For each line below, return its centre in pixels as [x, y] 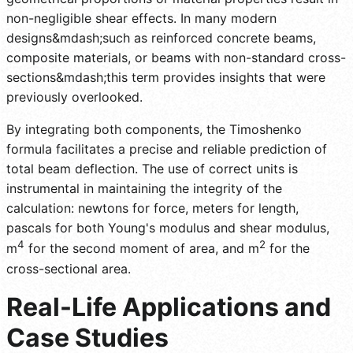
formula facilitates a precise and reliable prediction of [167, 149]
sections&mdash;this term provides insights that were [166, 78]
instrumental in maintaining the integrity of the [144, 189]
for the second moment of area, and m [142, 249]
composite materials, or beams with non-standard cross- [176, 58]
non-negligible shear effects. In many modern [141, 19]
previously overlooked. [74, 97]
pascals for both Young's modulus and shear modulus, [168, 228]
